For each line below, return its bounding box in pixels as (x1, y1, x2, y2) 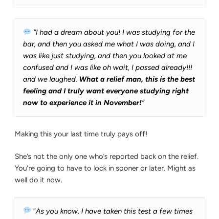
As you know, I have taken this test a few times (36, 206, 193, 216)
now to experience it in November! (23, 98, 142, 108)
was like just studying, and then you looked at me (23, 51, 187, 61)
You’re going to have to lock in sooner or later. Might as (15, 164, 196, 173)
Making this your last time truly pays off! (15, 129, 147, 138)
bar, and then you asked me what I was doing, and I (23, 40, 195, 49)
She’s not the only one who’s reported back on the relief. (15, 152, 198, 161)
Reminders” (70, 10, 107, 20)
